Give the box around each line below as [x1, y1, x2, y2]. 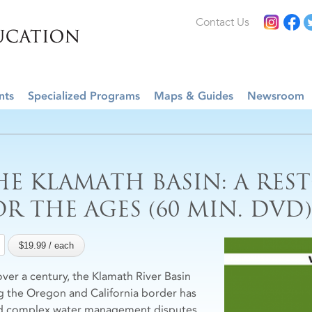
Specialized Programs [28, 89, 140, 102]
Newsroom [247, 89, 304, 102]
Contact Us [196, 15, 249, 29]
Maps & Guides [154, 89, 233, 102]
